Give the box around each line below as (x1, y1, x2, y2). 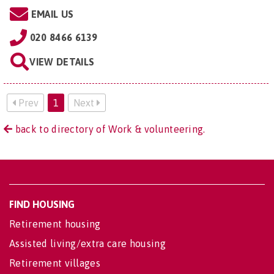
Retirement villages (9, 257, 101, 268)
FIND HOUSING (9, 198, 75, 210)
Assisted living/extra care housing (9, 237, 166, 249)
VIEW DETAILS (29, 56, 95, 67)
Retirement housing (9, 218, 101, 229)
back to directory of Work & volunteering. (12, 123, 206, 135)
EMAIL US (31, 8, 74, 20)
